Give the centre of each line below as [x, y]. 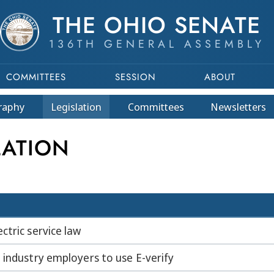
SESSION [135, 77]
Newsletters [238, 107]
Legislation [76, 107]
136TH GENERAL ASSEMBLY [157, 44]
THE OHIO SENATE [157, 25]
